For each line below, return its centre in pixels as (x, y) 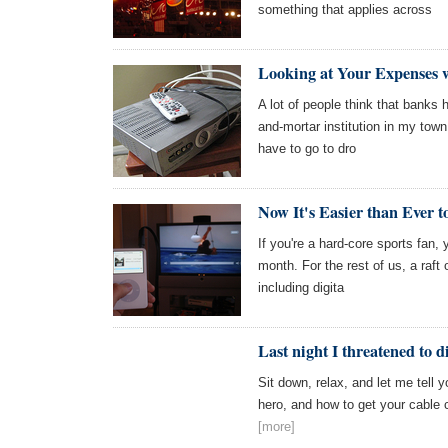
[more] (276, 426)
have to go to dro (307, 148)
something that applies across (345, 9)
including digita (301, 287)
